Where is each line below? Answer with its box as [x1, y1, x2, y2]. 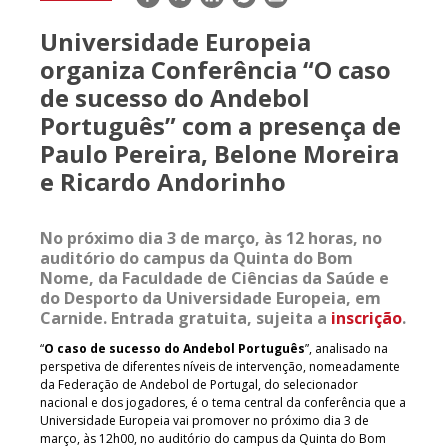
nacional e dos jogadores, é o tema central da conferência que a [40, 393, 406, 411]
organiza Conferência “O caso [40, 52, 391, 86]
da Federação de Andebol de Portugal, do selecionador [40, 375, 358, 393]
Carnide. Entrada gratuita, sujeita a [40, 306, 331, 329]
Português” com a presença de [40, 108, 401, 142]
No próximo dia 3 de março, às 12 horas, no [40, 226, 382, 249]
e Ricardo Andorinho [40, 164, 286, 198]
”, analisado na [305, 339, 388, 357]
